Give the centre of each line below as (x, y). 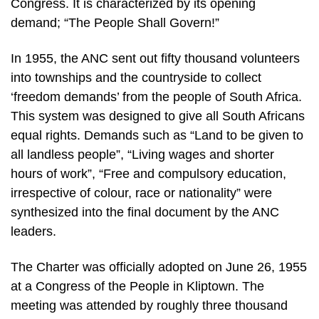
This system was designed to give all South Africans (158, 116)
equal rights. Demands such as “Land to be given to (157, 136)
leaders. (33, 232)
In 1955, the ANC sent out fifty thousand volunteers (155, 59)
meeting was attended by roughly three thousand (149, 305)
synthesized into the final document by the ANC (145, 213)
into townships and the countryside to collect (136, 78)
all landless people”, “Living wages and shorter (142, 155)
